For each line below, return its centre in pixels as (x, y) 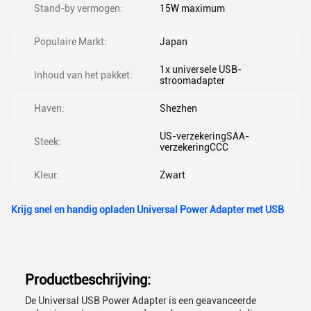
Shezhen (178, 108)
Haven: (49, 108)
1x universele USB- (201, 69)
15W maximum (192, 8)
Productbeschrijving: (88, 280)
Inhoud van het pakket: (83, 75)
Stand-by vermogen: (78, 8)
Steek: (48, 142)
